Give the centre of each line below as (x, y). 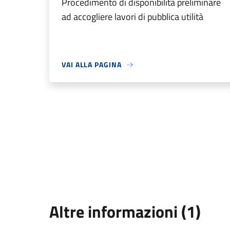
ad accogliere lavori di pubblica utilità (132, 17)
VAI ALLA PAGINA (92, 65)
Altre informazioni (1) (125, 212)
